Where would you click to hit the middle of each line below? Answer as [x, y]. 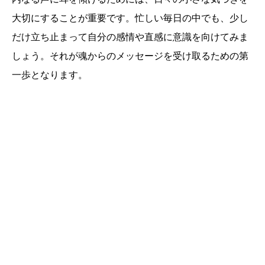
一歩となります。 [50, 75]
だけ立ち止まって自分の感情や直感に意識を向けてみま [130, 37]
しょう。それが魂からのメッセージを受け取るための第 [130, 56]
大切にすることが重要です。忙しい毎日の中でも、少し [130, 18]
